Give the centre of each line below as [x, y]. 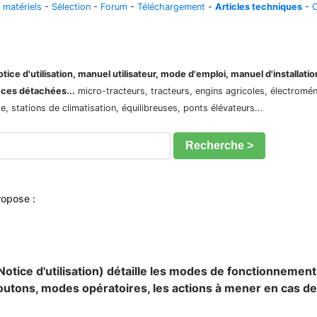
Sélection [71, 7]
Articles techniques [259, 7]
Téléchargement [171, 7]
